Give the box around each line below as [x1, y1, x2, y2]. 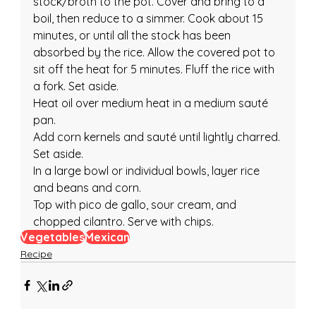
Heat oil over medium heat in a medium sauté [32, 95, 271, 110]
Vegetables [20, 229, 85, 244]
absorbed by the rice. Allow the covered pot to [32, 44, 278, 59]
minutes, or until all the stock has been [32, 28, 233, 42]
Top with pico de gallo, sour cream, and [32, 197, 239, 212]
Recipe [20, 247, 52, 260]
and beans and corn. [32, 180, 141, 195]
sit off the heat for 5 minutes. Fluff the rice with [32, 61, 277, 76]
